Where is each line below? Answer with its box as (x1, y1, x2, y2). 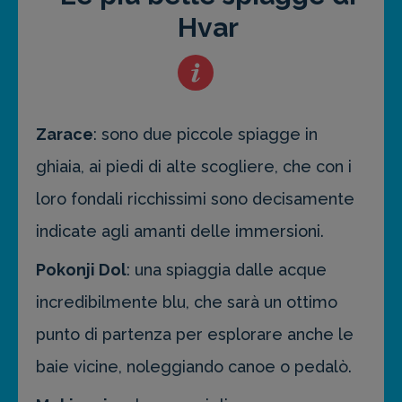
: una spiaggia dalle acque (127, 260, 327, 280)
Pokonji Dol (36, 260, 127, 280)
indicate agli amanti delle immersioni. (36, 222, 324, 241)
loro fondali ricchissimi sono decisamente (36, 189, 354, 209)
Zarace (36, 125, 93, 144)
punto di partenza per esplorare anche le (36, 325, 354, 345)
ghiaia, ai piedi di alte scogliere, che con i (36, 157, 352, 177)
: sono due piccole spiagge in (93, 125, 318, 144)
